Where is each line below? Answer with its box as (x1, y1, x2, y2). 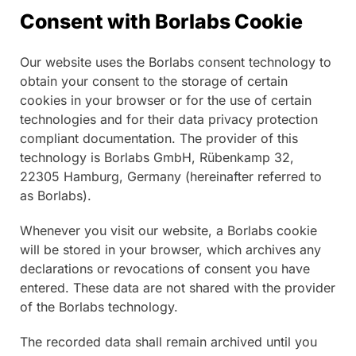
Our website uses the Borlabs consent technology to (20, 53, 331, 70)
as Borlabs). (20, 187, 91, 203)
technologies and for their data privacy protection (20, 110, 318, 127)
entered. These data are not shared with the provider (20, 279, 335, 296)
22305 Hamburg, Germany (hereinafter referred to (20, 168, 322, 184)
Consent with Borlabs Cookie (20, 9, 303, 33)
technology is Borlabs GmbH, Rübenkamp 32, (20, 149, 294, 165)
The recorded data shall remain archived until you (20, 333, 317, 350)
